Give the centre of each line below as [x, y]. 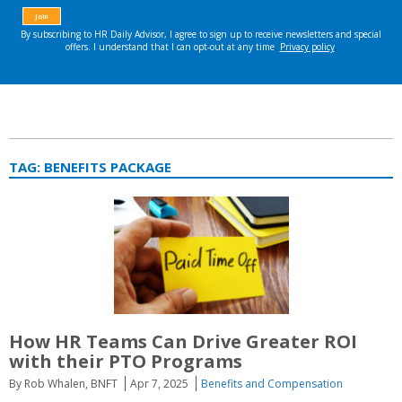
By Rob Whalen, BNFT [63, 383]
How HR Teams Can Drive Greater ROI [183, 341]
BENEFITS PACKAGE [108, 167]
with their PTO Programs [126, 361]
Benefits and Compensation [272, 383]
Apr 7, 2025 [159, 383]
